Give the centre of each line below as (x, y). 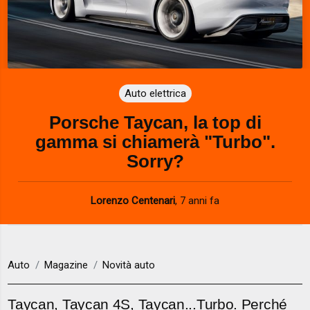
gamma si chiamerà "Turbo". (155, 142)
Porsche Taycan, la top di (155, 122)
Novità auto (129, 265)
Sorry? (155, 161)
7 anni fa (200, 200)
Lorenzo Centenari (133, 200)
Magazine (66, 265)
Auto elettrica (155, 93)
